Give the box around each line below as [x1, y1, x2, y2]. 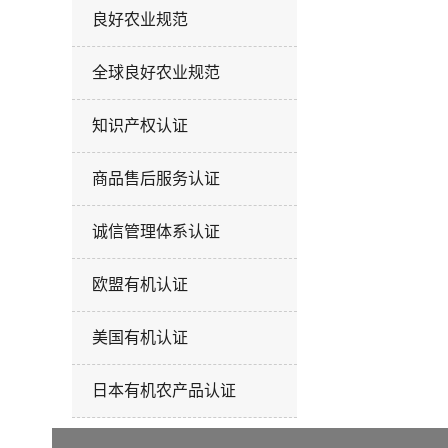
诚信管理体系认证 [92, 222, 220, 240]
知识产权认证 [92, 116, 188, 134]
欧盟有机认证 [92, 275, 188, 293]
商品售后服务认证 [92, 169, 220, 187]
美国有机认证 [92, 328, 188, 346]
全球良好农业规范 [92, 63, 220, 81]
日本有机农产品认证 [92, 381, 236, 399]
